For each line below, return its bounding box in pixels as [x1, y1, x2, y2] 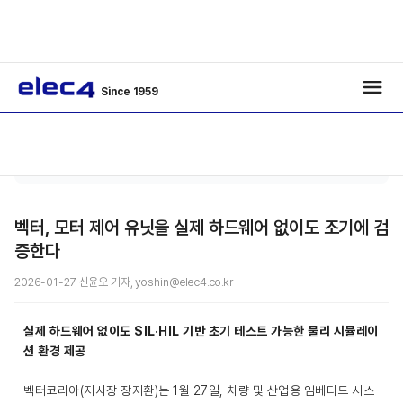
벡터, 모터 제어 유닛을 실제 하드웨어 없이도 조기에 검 [14, 217, 389, 238]
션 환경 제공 [23, 344, 86, 358]
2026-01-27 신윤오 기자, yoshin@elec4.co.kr [14, 275, 234, 289]
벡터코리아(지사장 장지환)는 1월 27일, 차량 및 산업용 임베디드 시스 [23, 383, 374, 398]
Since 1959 [101, 85, 159, 98]
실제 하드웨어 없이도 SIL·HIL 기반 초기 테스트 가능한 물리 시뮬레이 [23, 324, 379, 338]
